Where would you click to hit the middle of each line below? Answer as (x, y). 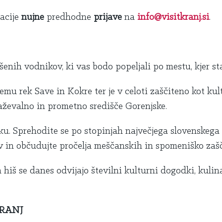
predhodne (69, 18)
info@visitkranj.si (173, 18)
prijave (109, 18)
